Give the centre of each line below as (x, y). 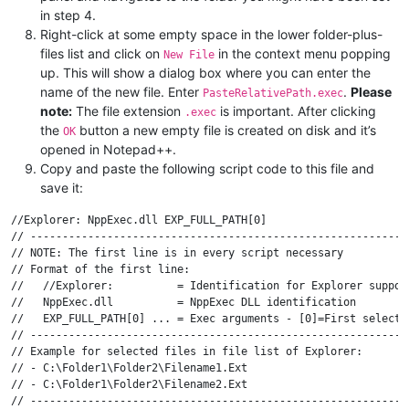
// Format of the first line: (100, 270)
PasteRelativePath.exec (273, 94)
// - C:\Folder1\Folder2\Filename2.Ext (129, 385)
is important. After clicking (296, 111)
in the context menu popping (303, 54)
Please (371, 92)
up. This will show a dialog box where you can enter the (205, 73)
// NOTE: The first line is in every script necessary (177, 253)
